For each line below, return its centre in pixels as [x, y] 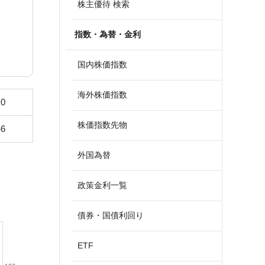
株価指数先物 [102, 125]
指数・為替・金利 [108, 34]
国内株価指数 [102, 64]
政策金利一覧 [102, 185]
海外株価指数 [102, 95]
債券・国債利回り [111, 215]
